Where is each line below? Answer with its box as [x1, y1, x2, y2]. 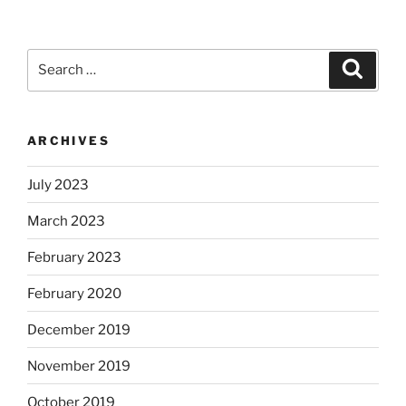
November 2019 [27, 357, 130, 374]
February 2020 [27, 285, 121, 302]
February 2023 [27, 248, 121, 266]
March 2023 [27, 212, 105, 229]
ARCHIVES [27, 132, 110, 148]
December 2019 [27, 321, 130, 338]
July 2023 [27, 176, 89, 193]
